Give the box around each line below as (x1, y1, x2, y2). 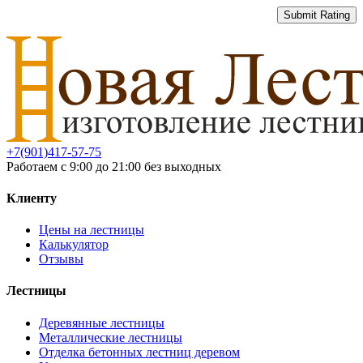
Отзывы (39, 252, 83, 267)
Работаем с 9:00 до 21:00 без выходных (6, 159, 221, 173)
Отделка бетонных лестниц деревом (39, 344, 240, 359)
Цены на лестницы (39, 223, 144, 237)
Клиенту (6, 190, 57, 205)
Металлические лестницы (39, 330, 182, 344)
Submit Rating (284, 9, 350, 22)
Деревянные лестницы (39, 315, 164, 330)
